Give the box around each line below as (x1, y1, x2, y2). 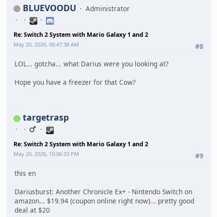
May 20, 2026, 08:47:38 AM (14, 41, 79, 48)
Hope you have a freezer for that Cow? (15, 77, 136, 87)
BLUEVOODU (23, 2, 76, 14)
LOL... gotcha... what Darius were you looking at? (15, 59, 169, 68)
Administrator (86, 4, 130, 14)
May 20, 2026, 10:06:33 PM (14, 150, 79, 158)
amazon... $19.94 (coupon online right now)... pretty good (15, 196, 194, 205)
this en (15, 169, 36, 178)
